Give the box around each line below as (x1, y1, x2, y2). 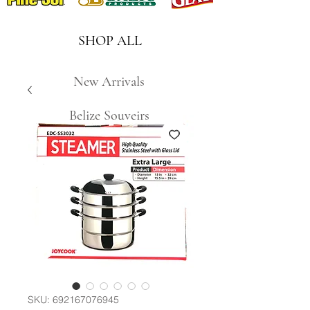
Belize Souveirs (69, 107, 149, 124)
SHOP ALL (77, 32, 142, 49)
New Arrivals (73, 73, 145, 90)
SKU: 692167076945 (28, 293, 119, 306)
